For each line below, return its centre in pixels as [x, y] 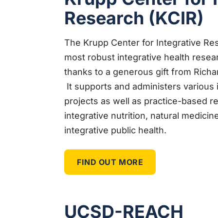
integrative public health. [117, 130]
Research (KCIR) [134, 18]
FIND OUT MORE [110, 162]
